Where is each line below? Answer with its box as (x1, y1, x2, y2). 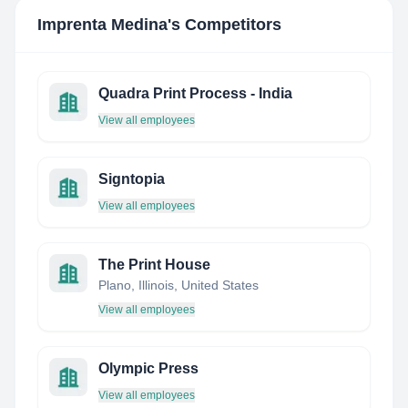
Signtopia (98, 171, 165, 187)
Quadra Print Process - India (98, 86, 292, 101)
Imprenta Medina (37, 15, 168, 34)
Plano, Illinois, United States (98, 278, 259, 292)
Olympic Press (98, 361, 199, 376)
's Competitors (168, 15, 281, 34)
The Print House (98, 257, 210, 272)
